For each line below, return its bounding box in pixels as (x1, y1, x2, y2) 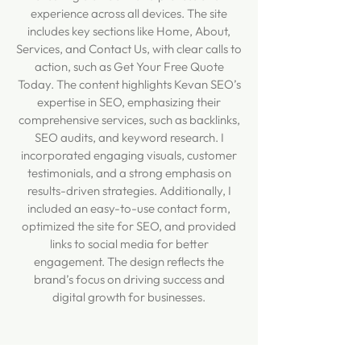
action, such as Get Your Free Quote (34, 59, 224, 74)
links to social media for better (49, 236, 209, 251)
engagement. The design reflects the (34, 254, 224, 269)
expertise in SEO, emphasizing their (37, 94, 221, 110)
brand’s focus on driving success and (33, 272, 225, 287)
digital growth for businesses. (52, 289, 205, 305)
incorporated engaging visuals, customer (21, 147, 237, 163)
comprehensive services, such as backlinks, (18, 112, 240, 127)
